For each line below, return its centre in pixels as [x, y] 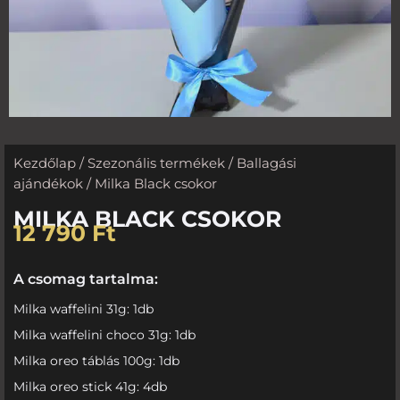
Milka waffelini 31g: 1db [83, 308]
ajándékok [48, 183]
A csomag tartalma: [86, 279]
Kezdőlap [45, 163]
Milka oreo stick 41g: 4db [90, 386]
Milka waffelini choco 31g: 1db [104, 334]
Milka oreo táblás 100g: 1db [96, 360]
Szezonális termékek [156, 163]
